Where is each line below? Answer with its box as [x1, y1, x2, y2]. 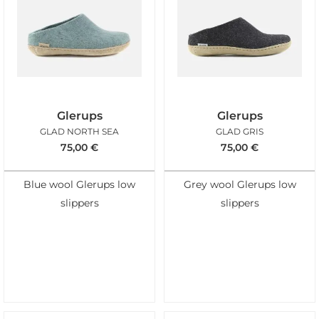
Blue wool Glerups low [23, 178, 135, 190]
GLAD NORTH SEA [40, 126, 119, 137]
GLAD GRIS [216, 126, 263, 137]
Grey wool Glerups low [183, 178, 296, 190]
